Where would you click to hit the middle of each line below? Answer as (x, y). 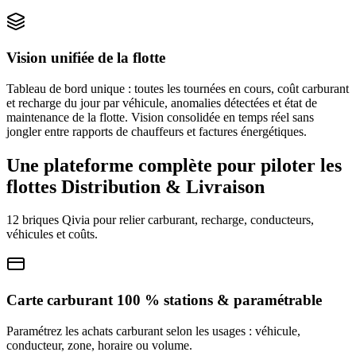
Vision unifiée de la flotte (86, 57)
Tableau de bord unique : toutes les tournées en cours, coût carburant (178, 88)
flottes (34, 186)
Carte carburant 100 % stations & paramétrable (164, 300)
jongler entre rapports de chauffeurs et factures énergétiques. (157, 131)
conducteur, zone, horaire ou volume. (99, 345)
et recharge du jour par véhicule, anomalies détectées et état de (162, 103)
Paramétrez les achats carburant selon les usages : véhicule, (153, 331)
